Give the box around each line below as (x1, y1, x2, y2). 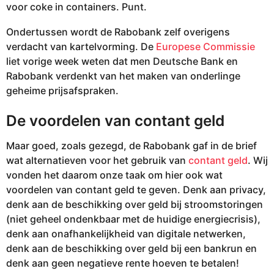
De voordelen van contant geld (6, 111, 224, 130)
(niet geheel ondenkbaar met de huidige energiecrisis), (6, 213, 261, 226)
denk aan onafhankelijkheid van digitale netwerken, (6, 228, 246, 240)
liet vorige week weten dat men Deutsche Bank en (6, 54, 238, 67)
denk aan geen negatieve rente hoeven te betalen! (6, 257, 239, 270)
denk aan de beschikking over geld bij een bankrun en (6, 242, 257, 255)
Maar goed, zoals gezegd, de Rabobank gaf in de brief (6, 139, 257, 152)
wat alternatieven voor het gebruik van (6, 154, 188, 167)
